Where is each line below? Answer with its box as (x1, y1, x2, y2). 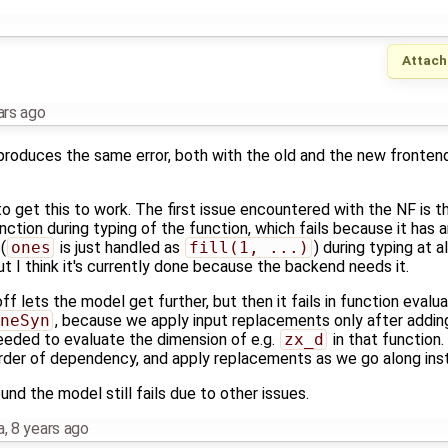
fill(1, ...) (188, 237, 309, 257)
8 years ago (11, 418, 89, 438)
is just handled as (55, 237, 184, 257)
